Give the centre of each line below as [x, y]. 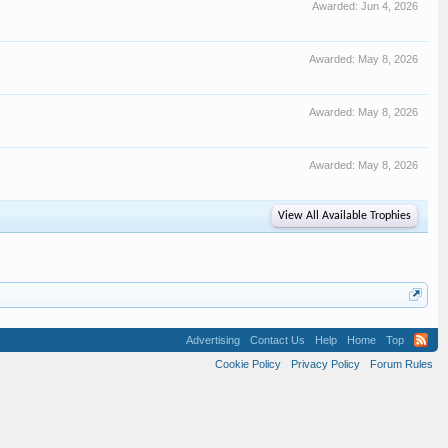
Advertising [213, 340]
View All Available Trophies [344, 216]
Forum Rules [401, 364]
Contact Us [277, 340]
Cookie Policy [248, 364]
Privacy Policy [325, 364]
